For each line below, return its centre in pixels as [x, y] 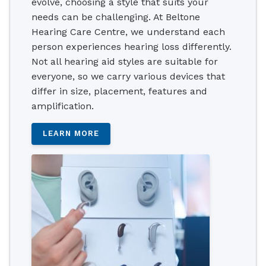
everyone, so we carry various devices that [128, 76]
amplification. [63, 106]
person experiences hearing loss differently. [132, 46]
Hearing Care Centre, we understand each [128, 31]
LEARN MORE [71, 134]
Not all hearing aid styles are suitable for [125, 61]
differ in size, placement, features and [119, 91]
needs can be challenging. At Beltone [116, 17]
